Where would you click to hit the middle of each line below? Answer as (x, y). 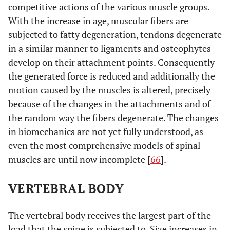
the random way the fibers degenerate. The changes (113, 117)
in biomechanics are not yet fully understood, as (106, 131)
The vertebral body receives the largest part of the (110, 215)
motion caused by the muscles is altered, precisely (109, 90)
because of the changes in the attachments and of (109, 103)
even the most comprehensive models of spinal (104, 145)
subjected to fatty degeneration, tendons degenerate (115, 34)
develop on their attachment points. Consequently (111, 62)
